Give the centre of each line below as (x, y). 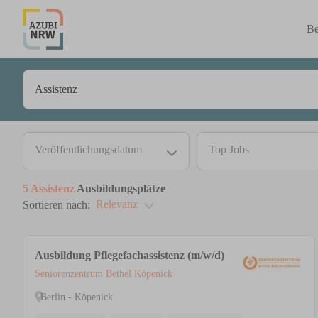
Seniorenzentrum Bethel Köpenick (104, 274)
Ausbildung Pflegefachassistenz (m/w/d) (130, 256)
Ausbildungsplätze (120, 188)
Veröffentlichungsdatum (88, 149)
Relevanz (117, 204)
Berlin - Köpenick (77, 297)
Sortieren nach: (56, 205)
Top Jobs (229, 149)
